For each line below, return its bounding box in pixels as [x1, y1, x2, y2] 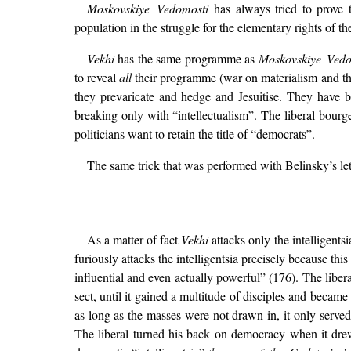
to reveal [74, 68, 119, 85]
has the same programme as [114, 49, 259, 67]
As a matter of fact [86, 231, 182, 248]
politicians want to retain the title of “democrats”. [74, 125, 315, 142]
